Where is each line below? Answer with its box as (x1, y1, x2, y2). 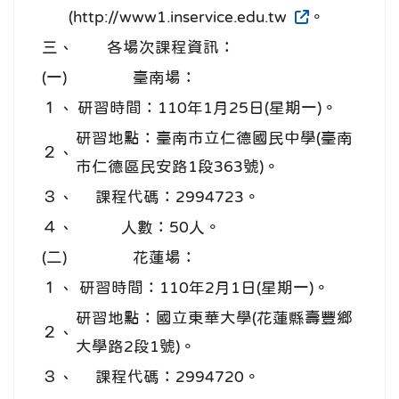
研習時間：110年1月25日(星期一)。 (77, 99, 338, 116)
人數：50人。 (121, 218, 221, 235)
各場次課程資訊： (107, 38, 235, 55)
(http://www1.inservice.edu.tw (69, 8, 291, 25)
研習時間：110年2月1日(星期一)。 (79, 279, 330, 296)
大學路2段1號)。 (76, 338, 196, 354)
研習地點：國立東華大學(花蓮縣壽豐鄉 (76, 309, 353, 326)
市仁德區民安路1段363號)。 (76, 158, 280, 175)
